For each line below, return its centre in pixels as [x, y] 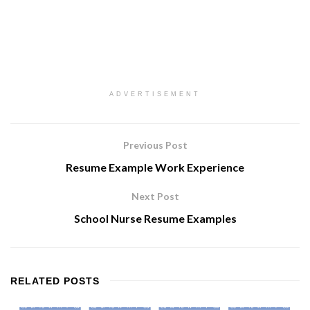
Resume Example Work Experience [155, 167]
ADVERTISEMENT [155, 94]
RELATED [35, 281]
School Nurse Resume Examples [155, 219]
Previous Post [155, 145]
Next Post [155, 197]
